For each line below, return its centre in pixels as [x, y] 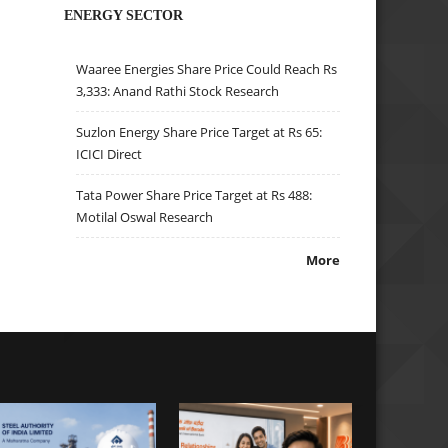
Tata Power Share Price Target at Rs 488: [194, 195]
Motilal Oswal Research [145, 217]
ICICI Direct [109, 154]
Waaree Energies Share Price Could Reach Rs [207, 69]
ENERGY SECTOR [124, 14]
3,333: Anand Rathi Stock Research [178, 91]
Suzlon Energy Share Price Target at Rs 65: [199, 132]
